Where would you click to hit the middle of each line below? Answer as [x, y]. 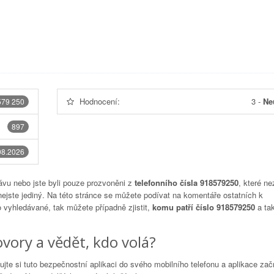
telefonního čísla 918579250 [187, 183]
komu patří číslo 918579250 [204, 207]
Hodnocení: [99, 101]
